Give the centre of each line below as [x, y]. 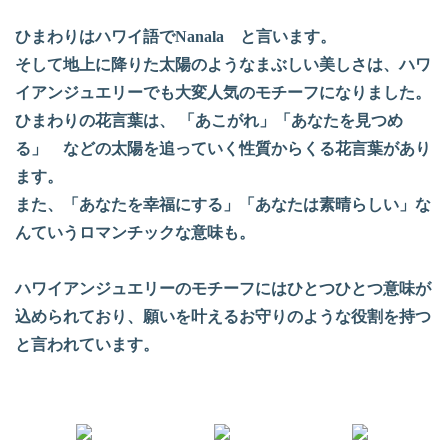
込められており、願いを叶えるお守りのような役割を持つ [223, 317]
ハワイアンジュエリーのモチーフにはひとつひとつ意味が [223, 289]
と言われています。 [87, 345]
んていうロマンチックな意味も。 [135, 233]
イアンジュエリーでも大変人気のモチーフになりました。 [223, 93]
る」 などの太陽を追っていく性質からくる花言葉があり [223, 149]
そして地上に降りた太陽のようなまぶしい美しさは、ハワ [223, 65]
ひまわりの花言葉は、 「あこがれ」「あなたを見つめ [209, 121]
